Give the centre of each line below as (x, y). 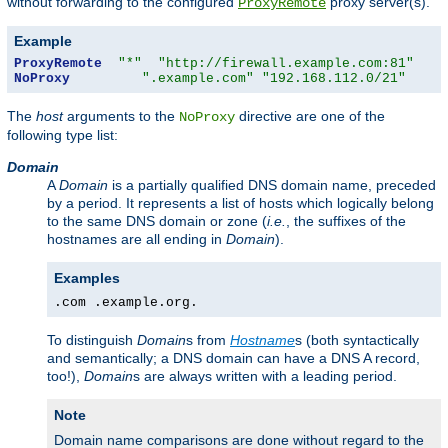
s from (208, 339)
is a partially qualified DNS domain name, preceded (272, 184)
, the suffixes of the (346, 220)
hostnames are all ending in (136, 238)
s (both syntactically (357, 339)
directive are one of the (310, 115)
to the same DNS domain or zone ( (157, 220)
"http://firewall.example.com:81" (286, 63)
